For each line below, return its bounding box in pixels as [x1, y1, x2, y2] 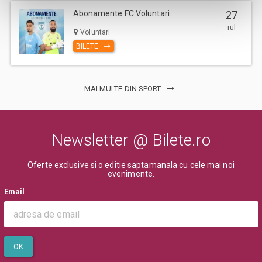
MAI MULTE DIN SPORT [84, 84, 163, 94]
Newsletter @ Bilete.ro [51, 130, 211, 150]
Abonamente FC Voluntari [73, 9, 170, 19]
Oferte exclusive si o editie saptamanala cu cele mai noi [27, 160, 235, 170]
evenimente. [107, 168, 155, 178]
